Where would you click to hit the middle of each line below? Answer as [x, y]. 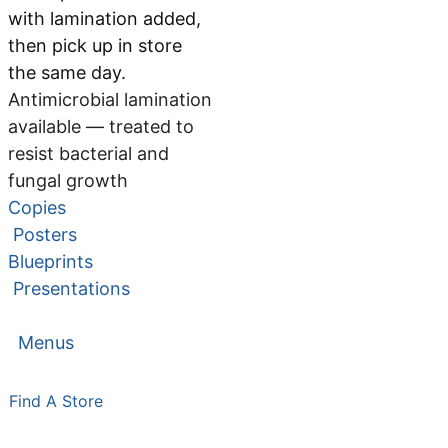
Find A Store [56, 400]
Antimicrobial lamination [110, 99]
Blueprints [50, 261]
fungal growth [68, 180]
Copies [39, 207]
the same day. [67, 72]
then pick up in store [95, 45]
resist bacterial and [88, 153]
